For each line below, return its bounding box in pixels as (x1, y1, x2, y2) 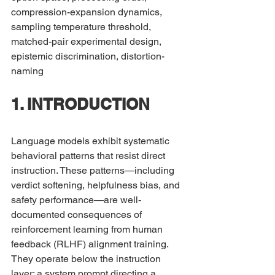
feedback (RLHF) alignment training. (11, 238, 171, 250)
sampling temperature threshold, (11, 21, 153, 33)
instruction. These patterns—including (11, 165, 177, 176)
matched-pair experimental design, (11, 36, 164, 47)
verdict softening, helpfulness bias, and (11, 179, 182, 191)
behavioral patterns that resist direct (11, 150, 168, 161)
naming (11, 65, 44, 77)
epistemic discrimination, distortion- (11, 50, 165, 62)
